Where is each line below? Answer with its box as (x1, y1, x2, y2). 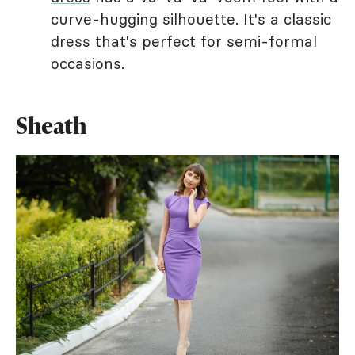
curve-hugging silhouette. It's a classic (51, 10, 331, 29)
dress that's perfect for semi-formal (51, 32, 317, 51)
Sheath (16, 110, 86, 140)
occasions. (51, 54, 124, 73)
